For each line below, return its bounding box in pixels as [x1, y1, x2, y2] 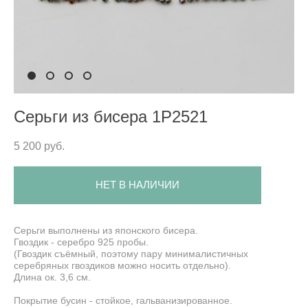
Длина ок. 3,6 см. [14, 271, 91, 283]
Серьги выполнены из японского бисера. [14, 224, 198, 236]
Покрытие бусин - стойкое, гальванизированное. [14, 294, 232, 306]
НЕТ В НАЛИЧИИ [96, 179, 179, 191]
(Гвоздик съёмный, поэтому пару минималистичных [14, 247, 248, 259]
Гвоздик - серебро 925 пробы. [14, 236, 148, 247]
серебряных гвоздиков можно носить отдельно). [14, 259, 231, 271]
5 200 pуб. [14, 140, 65, 152]
